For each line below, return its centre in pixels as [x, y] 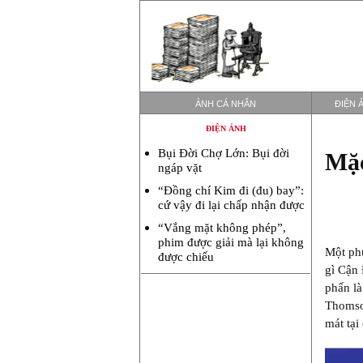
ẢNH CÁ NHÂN [226, 104]
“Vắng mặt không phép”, [222, 228]
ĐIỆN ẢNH [226, 128]
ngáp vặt [180, 168]
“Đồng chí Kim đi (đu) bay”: [231, 190]
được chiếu [186, 257]
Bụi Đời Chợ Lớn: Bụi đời [224, 153]
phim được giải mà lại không [231, 242]
